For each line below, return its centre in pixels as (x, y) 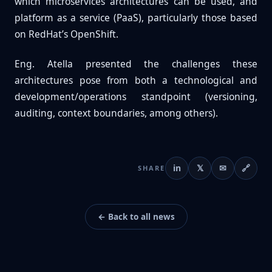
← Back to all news (136, 216)
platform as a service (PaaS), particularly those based (136, 17)
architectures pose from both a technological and (136, 80)
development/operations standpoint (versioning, (136, 96)
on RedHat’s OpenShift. (66, 34)
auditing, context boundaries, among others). (116, 113)
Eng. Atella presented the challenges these (136, 63)
